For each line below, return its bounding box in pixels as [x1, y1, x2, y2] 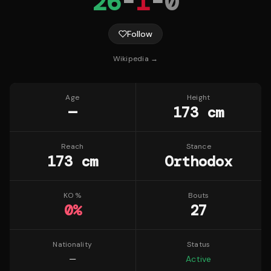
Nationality [53, 240, 93, 249]
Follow [126, 28, 153, 39]
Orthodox [165, 152, 233, 171]
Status [187, 240, 211, 249]
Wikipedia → [113, 54, 158, 64]
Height [187, 93, 211, 102]
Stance [186, 142, 211, 151]
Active [186, 253, 212, 264]
